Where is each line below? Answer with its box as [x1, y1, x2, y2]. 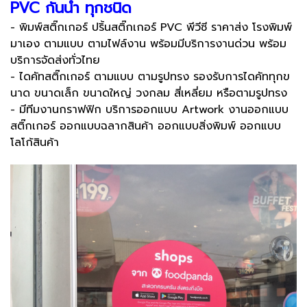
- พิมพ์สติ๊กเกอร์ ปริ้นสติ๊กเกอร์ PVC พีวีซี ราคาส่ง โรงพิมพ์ [10, 19, 292, 36]
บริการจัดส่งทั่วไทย [10, 51, 100, 69]
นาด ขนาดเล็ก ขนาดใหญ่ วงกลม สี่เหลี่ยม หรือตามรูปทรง [10, 84, 291, 101]
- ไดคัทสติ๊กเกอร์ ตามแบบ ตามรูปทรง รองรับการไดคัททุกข [10, 68, 290, 85]
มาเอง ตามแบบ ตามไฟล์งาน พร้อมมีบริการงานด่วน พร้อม [10, 35, 286, 52]
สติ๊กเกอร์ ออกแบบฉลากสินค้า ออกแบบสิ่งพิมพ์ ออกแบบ [10, 117, 281, 134]
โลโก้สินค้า [10, 134, 63, 151]
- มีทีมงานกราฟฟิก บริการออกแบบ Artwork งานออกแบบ [10, 101, 288, 118]
